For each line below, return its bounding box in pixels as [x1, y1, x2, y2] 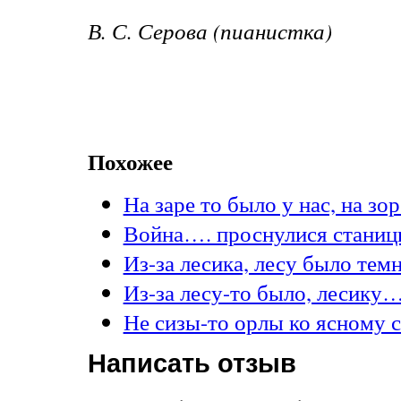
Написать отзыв [87, 349, 296, 379]
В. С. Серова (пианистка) [87, 15, 332, 46]
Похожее [87, 145, 173, 177]
